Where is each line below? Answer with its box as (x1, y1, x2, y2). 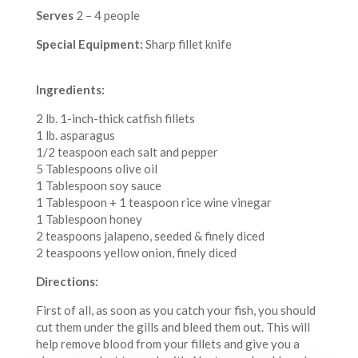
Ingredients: (35, 82, 105, 97)
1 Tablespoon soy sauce (35, 178, 161, 193)
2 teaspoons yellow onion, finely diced (35, 245, 237, 261)
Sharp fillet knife (142, 37, 320, 52)
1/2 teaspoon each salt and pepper (35, 145, 221, 160)
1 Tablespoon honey (35, 212, 142, 227)
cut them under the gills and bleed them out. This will (35, 320, 310, 335)
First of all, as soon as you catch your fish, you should (35, 303, 316, 318)
